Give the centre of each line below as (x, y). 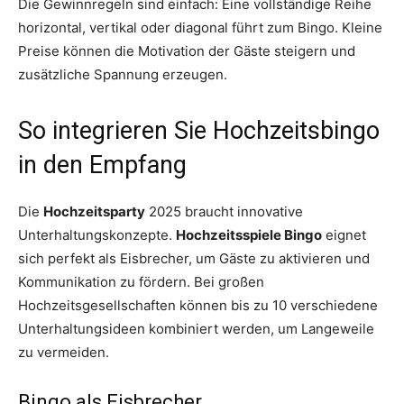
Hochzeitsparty (94, 212)
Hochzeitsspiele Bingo (249, 235)
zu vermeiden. (64, 353)
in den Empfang (102, 165)
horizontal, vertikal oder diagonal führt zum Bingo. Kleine (200, 28)
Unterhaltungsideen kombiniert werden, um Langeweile (196, 329)
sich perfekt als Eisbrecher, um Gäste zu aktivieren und (194, 259)
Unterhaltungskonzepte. (97, 235)
